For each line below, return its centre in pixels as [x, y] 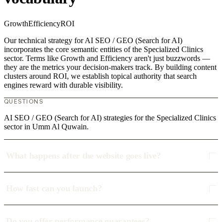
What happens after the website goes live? [83, 156]
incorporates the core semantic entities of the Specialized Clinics [104, 50]
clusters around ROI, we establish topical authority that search [100, 76]
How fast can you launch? [54, 189]
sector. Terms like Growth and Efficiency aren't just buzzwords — [107, 58]
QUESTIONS [24, 102]
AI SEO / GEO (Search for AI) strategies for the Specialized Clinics [110, 118]
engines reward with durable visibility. [63, 85]
